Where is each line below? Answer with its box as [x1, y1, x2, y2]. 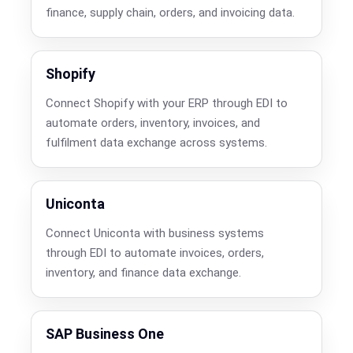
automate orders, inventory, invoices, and [45, 115, 260, 130]
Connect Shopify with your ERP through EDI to [45, 95, 288, 110]
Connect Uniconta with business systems [45, 225, 264, 240]
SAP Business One [45, 325, 164, 342]
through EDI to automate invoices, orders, [45, 245, 264, 260]
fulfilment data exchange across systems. [45, 135, 267, 150]
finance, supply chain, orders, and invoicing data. [45, 5, 295, 20]
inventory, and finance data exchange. [45, 265, 241, 280]
